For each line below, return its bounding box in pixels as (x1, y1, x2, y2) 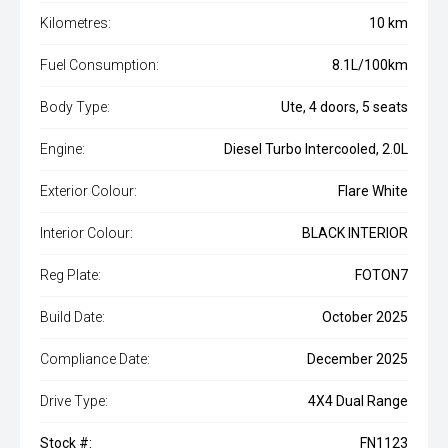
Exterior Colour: (40, 183, 137, 199)
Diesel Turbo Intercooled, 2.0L (224, 141, 408, 157)
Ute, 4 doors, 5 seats (281, 99, 408, 115)
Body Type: (40, 99, 110, 115)
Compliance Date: (40, 351, 150, 367)
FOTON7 (355, 267, 408, 283)
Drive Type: (40, 393, 108, 409)
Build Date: (40, 309, 105, 325)
